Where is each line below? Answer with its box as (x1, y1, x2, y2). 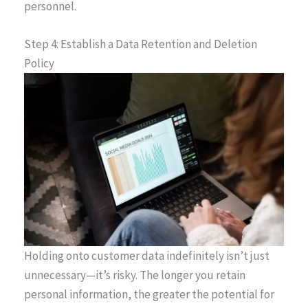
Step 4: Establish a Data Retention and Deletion (24, 36, 257, 52)
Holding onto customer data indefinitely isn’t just (24, 248, 269, 264)
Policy (24, 56, 54, 71)
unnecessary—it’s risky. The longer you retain (24, 267, 245, 283)
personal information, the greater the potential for (24, 287, 274, 302)
